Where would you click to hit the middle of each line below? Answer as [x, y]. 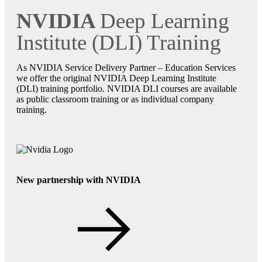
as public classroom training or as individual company [115, 99]
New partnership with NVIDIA [79, 180]
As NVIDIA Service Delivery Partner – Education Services [126, 67]
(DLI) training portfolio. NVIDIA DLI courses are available [127, 88]
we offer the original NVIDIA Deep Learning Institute [116, 78]
